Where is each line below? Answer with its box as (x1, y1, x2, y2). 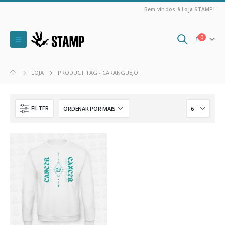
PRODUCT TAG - (58, 69, 102, 76)
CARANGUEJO (102, 69, 138, 76)
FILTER (31, 104, 49, 112)
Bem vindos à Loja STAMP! (144, 6, 215, 13)
